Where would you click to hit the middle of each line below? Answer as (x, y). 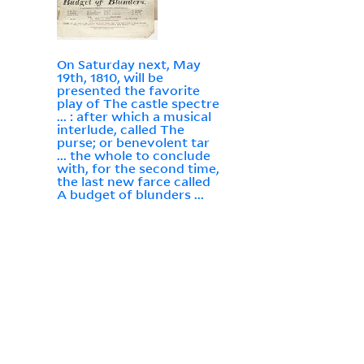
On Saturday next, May (128, 65)
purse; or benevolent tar (133, 143)
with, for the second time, (138, 169)
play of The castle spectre (138, 104)
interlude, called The (120, 130)
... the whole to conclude (133, 156)
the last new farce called (133, 182)
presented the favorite (128, 91)
